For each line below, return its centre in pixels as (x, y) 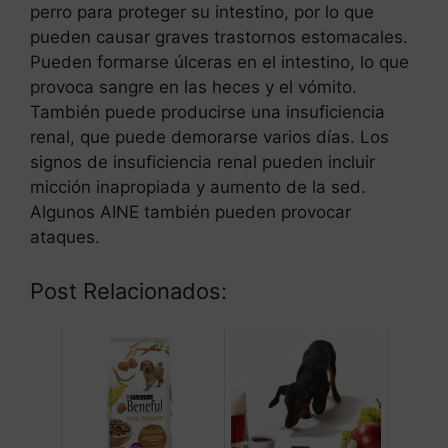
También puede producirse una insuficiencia (207, 111)
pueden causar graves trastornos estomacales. (219, 36)
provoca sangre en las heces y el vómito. (193, 86)
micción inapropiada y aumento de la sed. (198, 186)
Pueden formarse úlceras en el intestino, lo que (219, 61)
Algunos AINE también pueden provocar (190, 211)
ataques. (65, 236)
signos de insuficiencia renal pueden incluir (202, 161)
